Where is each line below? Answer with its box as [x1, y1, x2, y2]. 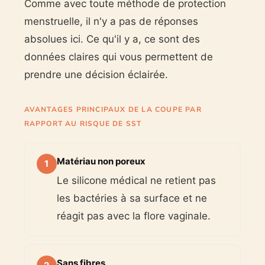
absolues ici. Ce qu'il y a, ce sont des [24, 33, 200, 46]
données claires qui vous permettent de [24, 51, 213, 63]
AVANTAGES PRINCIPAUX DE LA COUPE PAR [24, 105, 202, 115]
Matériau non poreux [56, 156, 146, 167]
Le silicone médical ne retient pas [56, 174, 216, 187]
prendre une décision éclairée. [24, 69, 168, 81]
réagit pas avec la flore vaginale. [56, 210, 211, 222]
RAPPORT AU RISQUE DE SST [24, 119, 142, 129]
